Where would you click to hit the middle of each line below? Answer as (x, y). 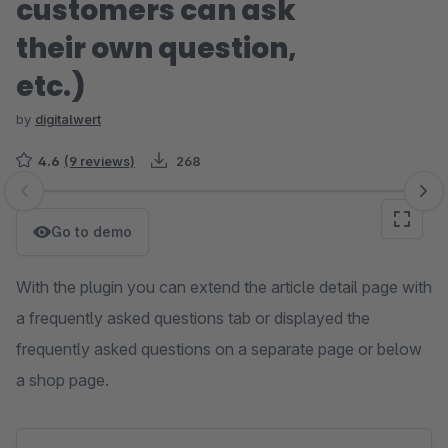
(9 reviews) (99, 161)
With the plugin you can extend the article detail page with (224, 287)
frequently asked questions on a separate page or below (219, 349)
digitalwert (68, 119)
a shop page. (62, 380)
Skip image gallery (80, 201)
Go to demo (91, 231)
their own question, (156, 48)
